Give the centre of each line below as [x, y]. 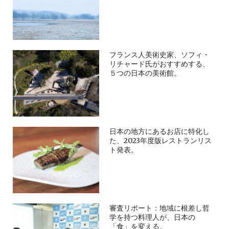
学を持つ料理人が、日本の [153, 217]
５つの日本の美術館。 [145, 73]
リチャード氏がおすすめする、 [160, 64]
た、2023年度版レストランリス [161, 141]
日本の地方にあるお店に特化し [160, 132]
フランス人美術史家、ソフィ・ [160, 55]
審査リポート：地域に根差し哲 [160, 208]
